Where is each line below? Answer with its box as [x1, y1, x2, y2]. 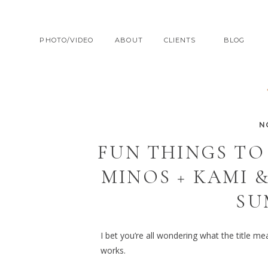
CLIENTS [163, 36, 196, 44]
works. [100, 245, 126, 256]
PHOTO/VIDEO [39, 36, 94, 44]
